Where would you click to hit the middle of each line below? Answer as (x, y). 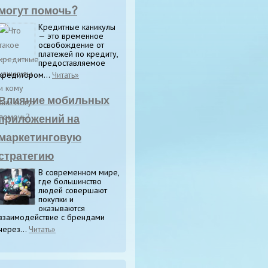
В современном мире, (79, 172)
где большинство (70, 181)
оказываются (62, 208)
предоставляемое (72, 63)
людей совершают (73, 190)
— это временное (71, 36)
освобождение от (71, 45)
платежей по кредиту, (78, 54)
